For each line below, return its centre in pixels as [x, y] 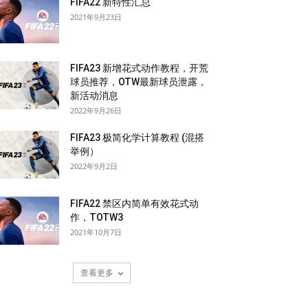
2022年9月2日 [94, 166]
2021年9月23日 [96, 17]
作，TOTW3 [97, 217]
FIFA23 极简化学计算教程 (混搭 [137, 137]
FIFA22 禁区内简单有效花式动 [134, 203]
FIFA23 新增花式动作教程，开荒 [139, 68]
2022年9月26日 [96, 110]
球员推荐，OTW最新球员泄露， [139, 82]
